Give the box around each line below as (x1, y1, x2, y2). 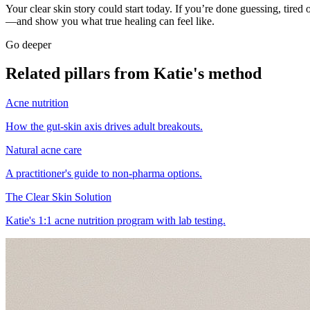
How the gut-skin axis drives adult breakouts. (6, 120, 203, 133)
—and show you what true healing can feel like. (6, 15, 215, 27)
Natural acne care (6, 144, 82, 156)
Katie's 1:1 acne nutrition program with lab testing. (6, 215, 226, 227)
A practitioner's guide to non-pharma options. (6, 167, 202, 180)
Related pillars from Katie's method (6, 64, 262, 83)
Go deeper (6, 38, 51, 51)
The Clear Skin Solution (6, 191, 111, 203)
